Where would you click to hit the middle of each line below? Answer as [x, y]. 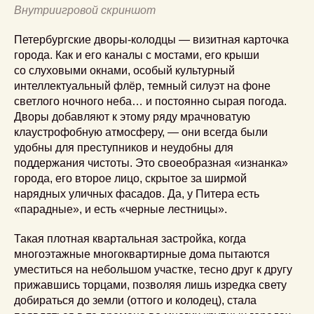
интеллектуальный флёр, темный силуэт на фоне [142, 86]
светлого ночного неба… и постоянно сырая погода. [150, 101]
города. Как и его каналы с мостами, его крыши [137, 55]
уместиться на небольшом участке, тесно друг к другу [153, 269]
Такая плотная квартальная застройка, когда [130, 238]
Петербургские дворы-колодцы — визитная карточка [151, 39]
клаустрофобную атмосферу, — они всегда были [141, 132]
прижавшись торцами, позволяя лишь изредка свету [150, 285]
